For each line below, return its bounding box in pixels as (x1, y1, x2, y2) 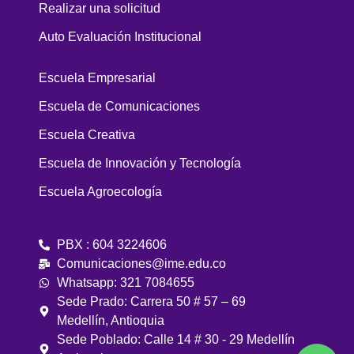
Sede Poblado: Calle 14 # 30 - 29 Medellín (56, 333, 295, 347)
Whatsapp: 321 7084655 (56, 276, 194, 290)
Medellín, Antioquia (56, 314, 164, 328)
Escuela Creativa (39, 128, 135, 142)
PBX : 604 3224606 (56, 238, 167, 252)
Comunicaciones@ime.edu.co (56, 257, 226, 271)
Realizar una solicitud (39, 2, 160, 16)
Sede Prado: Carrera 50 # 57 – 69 (56, 295, 246, 309)
